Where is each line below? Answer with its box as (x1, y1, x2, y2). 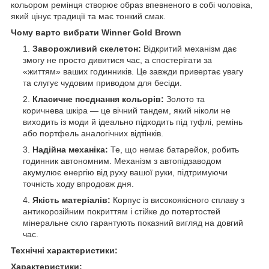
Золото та (164, 94, 205, 104)
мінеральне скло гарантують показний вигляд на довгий (23, 218, 243, 228)
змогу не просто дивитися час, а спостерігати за (23, 55, 212, 65)
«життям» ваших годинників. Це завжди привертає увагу (23, 67, 243, 77)
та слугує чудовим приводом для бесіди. (23, 78, 182, 88)
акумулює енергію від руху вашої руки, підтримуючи (23, 168, 228, 178)
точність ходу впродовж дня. (23, 179, 134, 189)
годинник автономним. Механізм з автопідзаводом (23, 156, 222, 166)
